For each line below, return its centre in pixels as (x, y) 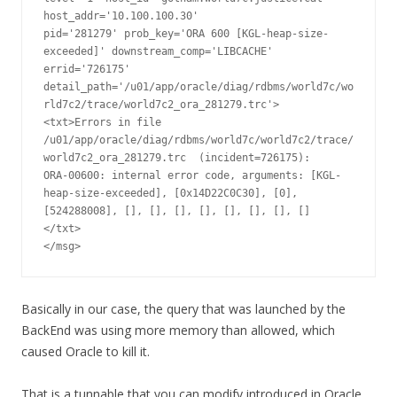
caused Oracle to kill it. (86, 352)
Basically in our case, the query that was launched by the (183, 309)
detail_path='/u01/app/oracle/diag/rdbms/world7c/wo (198, 87)
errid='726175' (87, 70)
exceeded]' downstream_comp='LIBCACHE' (158, 52)
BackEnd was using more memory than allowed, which (178, 331)
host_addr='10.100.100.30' (121, 16)
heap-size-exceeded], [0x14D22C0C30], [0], (171, 194)
